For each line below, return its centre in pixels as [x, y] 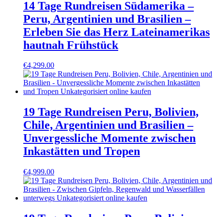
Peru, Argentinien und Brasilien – [107, 19]
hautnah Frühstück [71, 45]
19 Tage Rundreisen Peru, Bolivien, [111, 112]
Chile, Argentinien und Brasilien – [108, 125]
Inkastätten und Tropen [82, 151]
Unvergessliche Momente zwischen [109, 138]
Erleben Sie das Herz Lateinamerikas [116, 32]
